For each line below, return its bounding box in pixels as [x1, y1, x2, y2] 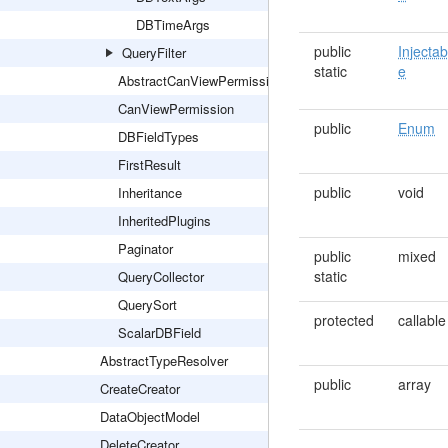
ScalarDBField [118, 323, 201, 342]
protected [313, 310, 374, 330]
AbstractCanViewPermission [118, 71, 283, 90]
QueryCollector [118, 267, 204, 286]
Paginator [118, 239, 173, 258]
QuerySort [118, 295, 177, 314]
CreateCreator [100, 379, 180, 398]
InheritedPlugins [118, 211, 211, 230]
